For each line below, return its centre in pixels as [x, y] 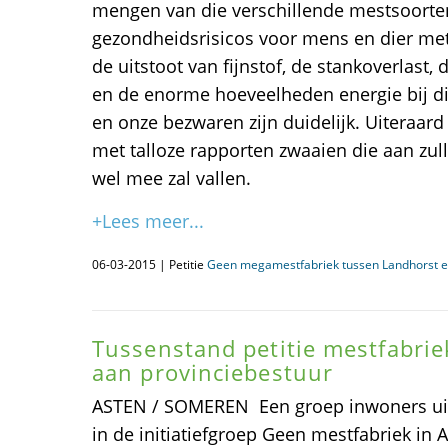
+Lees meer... [148, 221]
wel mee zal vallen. [171, 178]
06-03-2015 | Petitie [149, 264]
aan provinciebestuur [213, 372]
